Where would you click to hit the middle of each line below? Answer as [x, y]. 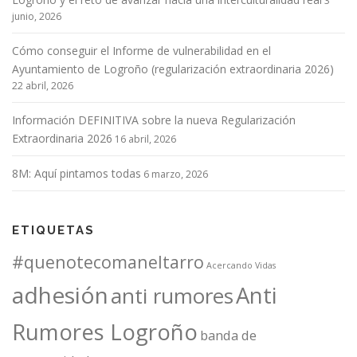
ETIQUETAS [53, 231]
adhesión [60, 295]
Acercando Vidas [241, 266]
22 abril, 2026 [43, 86]
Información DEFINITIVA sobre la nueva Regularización [154, 120]
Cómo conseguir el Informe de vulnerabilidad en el [141, 51]
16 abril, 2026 [145, 139]
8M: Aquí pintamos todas [76, 174]
